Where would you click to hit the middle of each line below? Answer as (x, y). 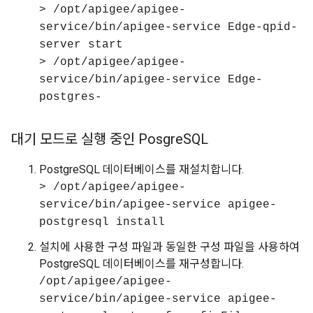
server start (81, 45)
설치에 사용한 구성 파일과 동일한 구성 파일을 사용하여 (169, 247)
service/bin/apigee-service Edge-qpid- (168, 27)
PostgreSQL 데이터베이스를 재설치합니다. (141, 169)
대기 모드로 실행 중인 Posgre (97, 139)
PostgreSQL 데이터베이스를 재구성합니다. (141, 264)
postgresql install (102, 222)
